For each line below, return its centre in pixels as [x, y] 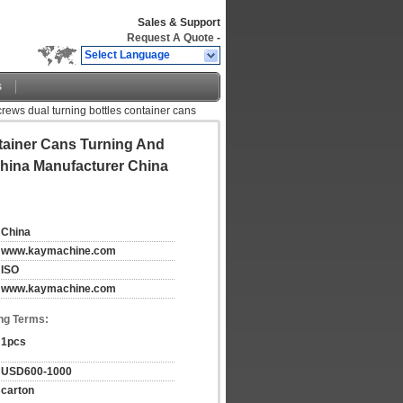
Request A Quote [170, 38]
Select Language [127, 55]
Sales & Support [179, 22]
